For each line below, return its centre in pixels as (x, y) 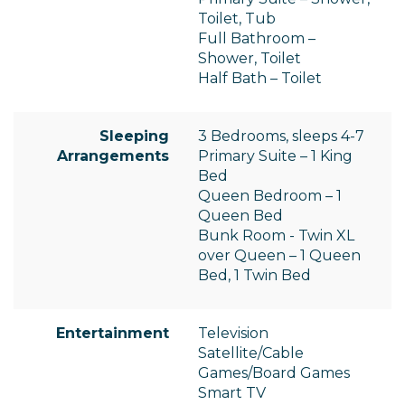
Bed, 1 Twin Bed (254, 276)
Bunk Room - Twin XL (276, 236)
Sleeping (134, 137)
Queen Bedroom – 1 (270, 196)
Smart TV (232, 393)
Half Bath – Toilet (260, 79)
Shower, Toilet (250, 59)
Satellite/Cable (251, 353)
